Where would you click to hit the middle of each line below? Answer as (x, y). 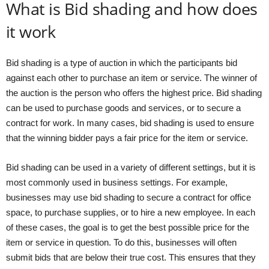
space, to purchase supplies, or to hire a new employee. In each (131, 212)
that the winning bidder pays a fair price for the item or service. (127, 138)
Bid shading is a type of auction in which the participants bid (122, 62)
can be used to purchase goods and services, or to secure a (123, 107)
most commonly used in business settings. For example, (117, 182)
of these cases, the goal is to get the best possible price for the (128, 227)
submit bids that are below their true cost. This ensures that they (131, 257)
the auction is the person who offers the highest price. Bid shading (134, 92)
